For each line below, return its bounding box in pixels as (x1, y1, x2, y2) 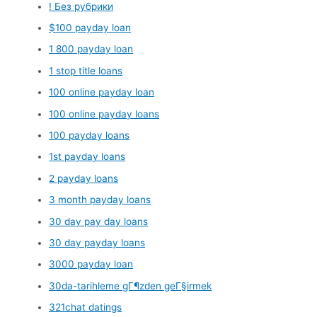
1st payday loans (49, 151, 126, 163)
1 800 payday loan (49, 43, 134, 55)
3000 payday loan (49, 258, 134, 270)
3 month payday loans (49, 194, 151, 206)
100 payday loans (49, 129, 130, 142)
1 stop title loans (49, 64, 123, 76)
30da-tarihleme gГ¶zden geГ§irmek (49, 279, 212, 292)
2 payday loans (49, 172, 119, 184)
